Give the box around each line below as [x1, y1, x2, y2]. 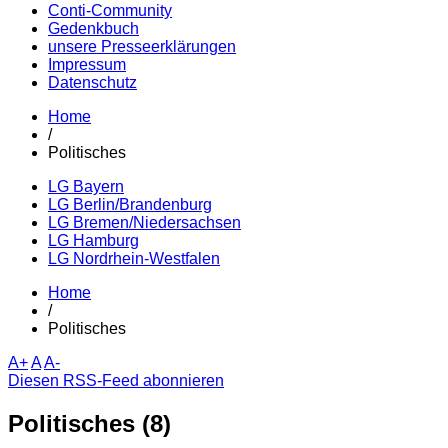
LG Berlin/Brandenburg [48, 196, 212, 214]
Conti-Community [48, 2, 172, 20]
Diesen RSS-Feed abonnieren [8, 372, 224, 390]
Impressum [48, 56, 126, 74]
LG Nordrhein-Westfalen [48, 250, 220, 268]
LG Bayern [48, 178, 124, 196]
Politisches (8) [8, 410, 171, 438]
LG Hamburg [48, 232, 139, 250]
